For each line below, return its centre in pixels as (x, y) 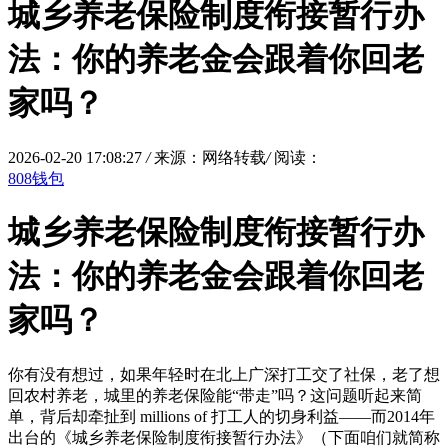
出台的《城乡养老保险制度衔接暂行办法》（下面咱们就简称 (224, 437)
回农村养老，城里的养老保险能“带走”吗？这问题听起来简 (215, 395)
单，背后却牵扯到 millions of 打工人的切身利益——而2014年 (221, 416)
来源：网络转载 (210, 157)
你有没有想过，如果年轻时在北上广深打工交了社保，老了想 (224, 374)
